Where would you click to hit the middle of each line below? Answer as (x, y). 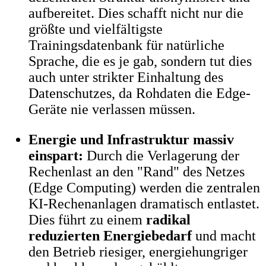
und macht (224, 235)
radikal (168, 219)
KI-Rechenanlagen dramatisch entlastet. (144, 203)
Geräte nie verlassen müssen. (112, 109)
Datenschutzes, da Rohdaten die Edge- (140, 93)
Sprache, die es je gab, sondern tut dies (140, 61)
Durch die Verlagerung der (161, 155)
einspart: (56, 155)
